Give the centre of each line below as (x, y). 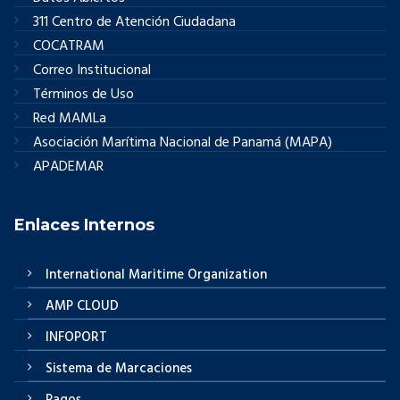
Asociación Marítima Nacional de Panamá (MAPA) (183, 142)
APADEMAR (69, 167)
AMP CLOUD (82, 307)
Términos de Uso (84, 94)
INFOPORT (76, 338)
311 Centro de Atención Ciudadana (135, 22)
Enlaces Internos (84, 225)
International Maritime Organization (156, 275)
